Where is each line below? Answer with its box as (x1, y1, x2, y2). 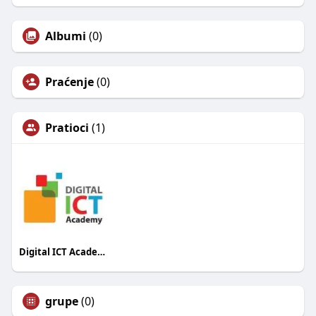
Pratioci (44, 120, 89, 136)
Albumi (44, 28, 86, 44)
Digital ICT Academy (97, 245, 105, 258)
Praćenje (44, 74, 94, 90)
